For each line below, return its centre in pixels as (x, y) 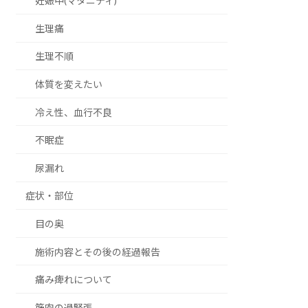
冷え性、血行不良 (74, 112)
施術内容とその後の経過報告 (98, 252)
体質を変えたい (69, 85)
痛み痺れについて (74, 280)
